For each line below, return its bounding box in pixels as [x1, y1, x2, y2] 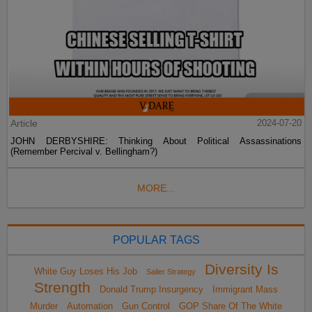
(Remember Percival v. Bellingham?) [10, 146, 158, 157]
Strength [34, 279, 91, 297]
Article [10, 118, 38, 130]
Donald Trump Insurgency [100, 284, 203, 295]
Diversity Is [204, 261, 279, 279]
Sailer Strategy [146, 267, 196, 276]
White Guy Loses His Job [33, 266, 137, 277]
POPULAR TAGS [112, 234, 200, 247]
